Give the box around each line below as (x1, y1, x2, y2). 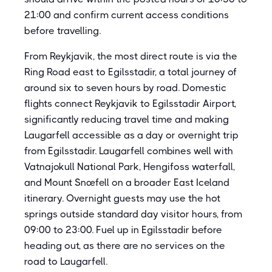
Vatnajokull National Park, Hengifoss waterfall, (24, 161, 235, 172)
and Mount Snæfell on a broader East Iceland (24, 177, 229, 188)
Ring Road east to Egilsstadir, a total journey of (24, 66, 237, 78)
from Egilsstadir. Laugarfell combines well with (24, 145, 233, 157)
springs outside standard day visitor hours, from (24, 208, 242, 220)
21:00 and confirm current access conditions (24, 9, 229, 21)
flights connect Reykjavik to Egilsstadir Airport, (24, 98, 236, 109)
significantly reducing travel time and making (24, 114, 229, 125)
